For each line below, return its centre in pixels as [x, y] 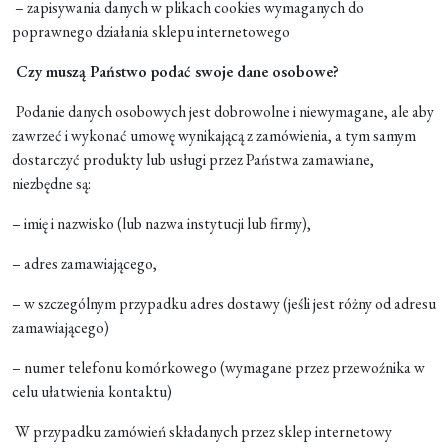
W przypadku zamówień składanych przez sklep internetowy [202, 432]
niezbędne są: [51, 184]
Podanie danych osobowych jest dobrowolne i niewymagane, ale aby [225, 112]
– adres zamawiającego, [84, 264]
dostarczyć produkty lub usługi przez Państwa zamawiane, [193, 160]
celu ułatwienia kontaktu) [92, 392]
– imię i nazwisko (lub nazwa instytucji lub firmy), [161, 224]
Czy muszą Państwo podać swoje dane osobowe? [175, 72]
